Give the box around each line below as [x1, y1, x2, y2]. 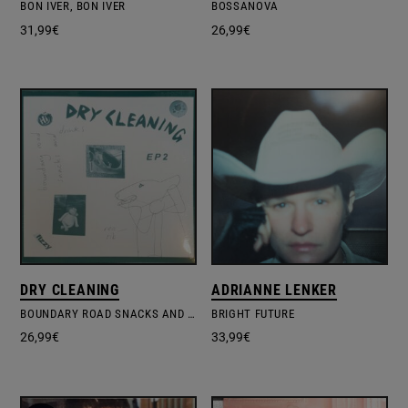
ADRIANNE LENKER [211, 280, 338, 299]
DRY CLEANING [20, 280, 120, 299]
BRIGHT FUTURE [211, 306, 295, 321]
